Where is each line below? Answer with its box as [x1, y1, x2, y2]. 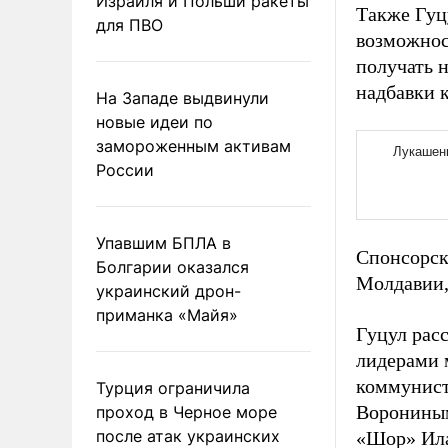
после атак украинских [96, 425, 280, 446]
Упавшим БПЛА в [96, 232, 231, 253]
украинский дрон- [96, 280, 241, 301]
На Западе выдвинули [96, 87, 269, 108]
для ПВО [96, 14, 163, 35]
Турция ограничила [96, 377, 250, 398]
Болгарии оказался [96, 256, 249, 277]
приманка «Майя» [96, 304, 238, 325]
